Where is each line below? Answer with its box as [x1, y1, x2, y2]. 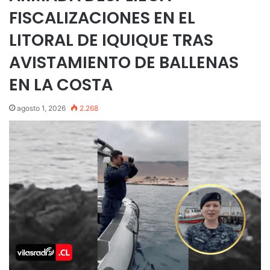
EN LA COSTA [9, 74, 113, 96]
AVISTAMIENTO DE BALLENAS [9, 51, 239, 74]
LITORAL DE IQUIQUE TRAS [9, 29, 213, 51]
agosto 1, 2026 [17, 104, 66, 113]
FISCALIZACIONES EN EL [9, 7, 195, 29]
